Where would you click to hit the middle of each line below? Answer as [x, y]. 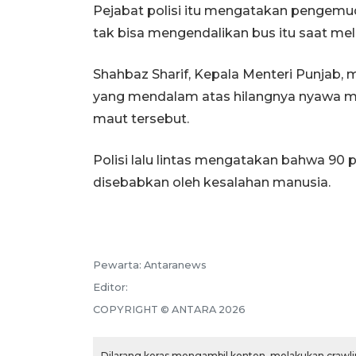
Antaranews [175, 265]
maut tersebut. [141, 119]
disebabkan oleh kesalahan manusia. [212, 183]
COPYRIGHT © [132, 310]
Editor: [110, 288]
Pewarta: [118, 265]
